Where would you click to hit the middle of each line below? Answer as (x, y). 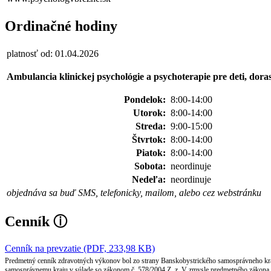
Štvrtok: (150, 139)
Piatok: (152, 152)
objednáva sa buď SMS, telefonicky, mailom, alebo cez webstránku (134, 192)
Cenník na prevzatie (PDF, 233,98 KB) (80, 248)
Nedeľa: (150, 179)
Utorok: (151, 113)
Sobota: (151, 166)
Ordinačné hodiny (61, 26)
